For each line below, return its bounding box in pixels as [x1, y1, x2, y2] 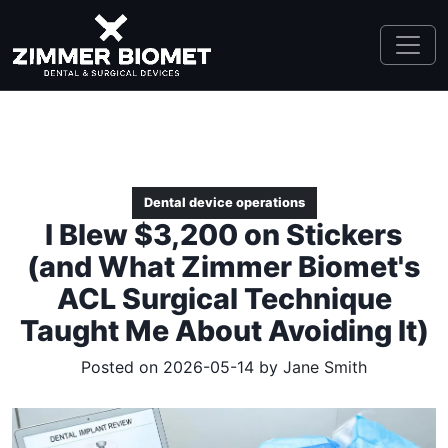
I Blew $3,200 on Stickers [45, 216, 403, 252]
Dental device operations [143, 194, 305, 210]
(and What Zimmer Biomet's [27, 248, 421, 284]
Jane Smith [283, 356, 367, 377]
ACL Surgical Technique [56, 280, 392, 316]
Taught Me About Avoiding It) [19, 312, 429, 348]
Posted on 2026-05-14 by [81, 356, 283, 377]
